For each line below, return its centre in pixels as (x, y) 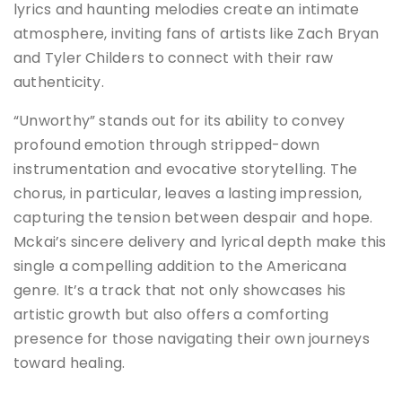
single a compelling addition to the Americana (180, 266)
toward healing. (70, 363)
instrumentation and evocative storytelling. (170, 169)
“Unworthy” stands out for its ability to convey (179, 120)
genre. (37, 290)
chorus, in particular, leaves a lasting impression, (188, 193)
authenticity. (59, 82)
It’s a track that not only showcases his (205, 290)
